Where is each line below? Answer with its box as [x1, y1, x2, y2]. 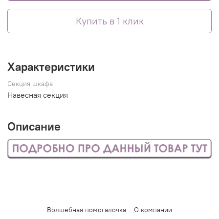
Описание [7, 118, 61, 133]
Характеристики [7, 59, 95, 74]
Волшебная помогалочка [47, 205, 126, 214]
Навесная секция [7, 89, 68, 100]
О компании [134, 205, 172, 214]
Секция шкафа [7, 79, 53, 88]
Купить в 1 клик [75, 14, 144, 27]
